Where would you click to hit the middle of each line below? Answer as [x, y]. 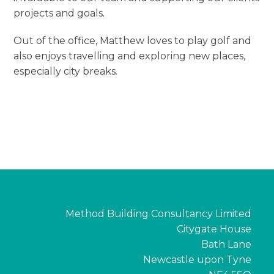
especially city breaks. [66, 72]
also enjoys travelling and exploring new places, [130, 56]
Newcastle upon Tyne [197, 259]
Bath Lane [226, 244]
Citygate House [214, 229]
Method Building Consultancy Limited [158, 213]
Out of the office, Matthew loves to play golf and [133, 41]
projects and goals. [59, 13]
